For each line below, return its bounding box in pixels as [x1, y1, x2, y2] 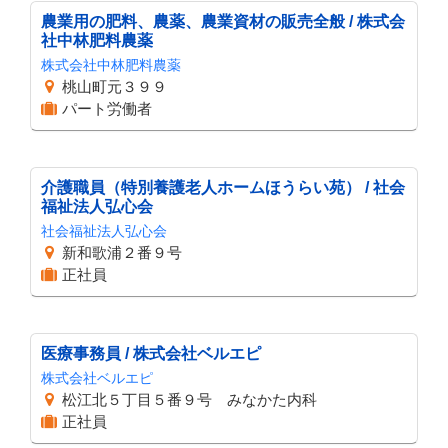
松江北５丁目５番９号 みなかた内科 [62, 391, 317, 408]
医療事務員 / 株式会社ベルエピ [41, 345, 261, 362]
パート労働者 [62, 100, 152, 117]
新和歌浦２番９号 [62, 244, 182, 261]
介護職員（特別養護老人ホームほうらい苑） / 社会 [41, 179, 405, 196]
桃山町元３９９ [62, 78, 167, 95]
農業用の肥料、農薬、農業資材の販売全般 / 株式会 [41, 13, 405, 30]
